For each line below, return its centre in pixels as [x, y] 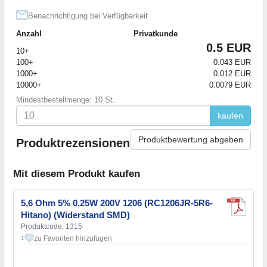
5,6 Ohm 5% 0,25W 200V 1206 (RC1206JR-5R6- [117, 203]
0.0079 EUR [230, 85]
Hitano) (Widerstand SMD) [75, 215]
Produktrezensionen [73, 143]
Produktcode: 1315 [52, 227]
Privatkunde [156, 33]
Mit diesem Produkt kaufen [77, 174]
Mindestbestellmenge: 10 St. [66, 100]
